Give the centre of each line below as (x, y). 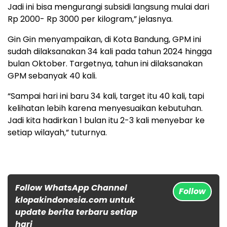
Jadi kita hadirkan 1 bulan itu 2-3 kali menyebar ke (106, 120)
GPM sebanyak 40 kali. (52, 75)
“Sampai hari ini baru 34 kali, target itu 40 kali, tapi (106, 96)
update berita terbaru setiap (76, 212)
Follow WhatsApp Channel (71, 187)
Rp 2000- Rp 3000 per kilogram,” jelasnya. (90, 19)
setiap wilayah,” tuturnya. (57, 132)
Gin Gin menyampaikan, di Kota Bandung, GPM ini (104, 39)
